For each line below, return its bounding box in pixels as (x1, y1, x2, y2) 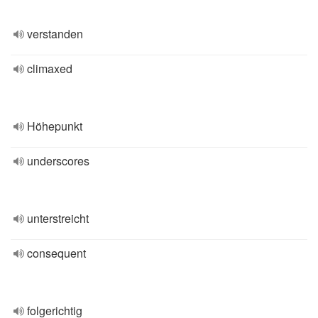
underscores (27, 153, 89, 169)
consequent (27, 245, 86, 261)
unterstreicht (27, 210, 89, 226)
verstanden (27, 26, 83, 42)
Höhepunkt (27, 118, 82, 134)
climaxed (27, 60, 72, 77)
